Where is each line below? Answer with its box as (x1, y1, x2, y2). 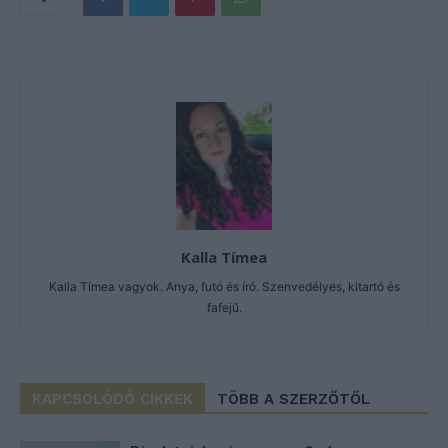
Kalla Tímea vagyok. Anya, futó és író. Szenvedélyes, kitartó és (48, 279, 400, 295)
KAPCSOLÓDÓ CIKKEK (32, 390, 193, 409)
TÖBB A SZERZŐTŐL (217, 390, 370, 409)
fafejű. (206, 300, 242, 316)
